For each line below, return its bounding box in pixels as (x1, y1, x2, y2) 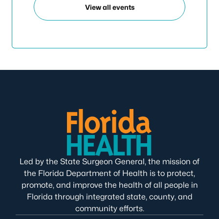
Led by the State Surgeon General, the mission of (20, 157, 199, 166)
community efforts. (75, 204, 144, 213)
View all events (85, 2, 134, 11)
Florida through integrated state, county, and (26, 192, 193, 201)
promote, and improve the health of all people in (21, 180, 198, 190)
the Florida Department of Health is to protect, (24, 169, 195, 178)
